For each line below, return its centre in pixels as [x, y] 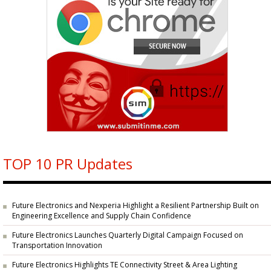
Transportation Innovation [57, 246]
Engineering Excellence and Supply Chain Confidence [102, 216]
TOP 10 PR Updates [68, 164]
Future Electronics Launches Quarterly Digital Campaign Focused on [128, 235]
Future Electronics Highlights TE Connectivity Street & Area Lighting [125, 265]
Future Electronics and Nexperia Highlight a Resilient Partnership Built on [135, 205]
